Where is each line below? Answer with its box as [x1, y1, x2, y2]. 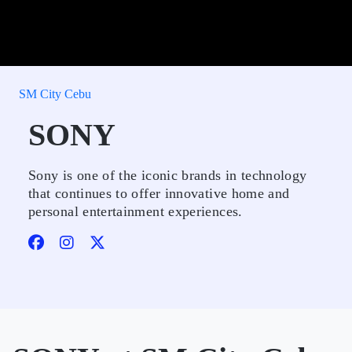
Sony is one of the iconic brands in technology [28, 167, 307, 183]
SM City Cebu [19, 87, 91, 101]
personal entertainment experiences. [28, 203, 243, 219]
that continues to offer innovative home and [28, 185, 290, 201]
